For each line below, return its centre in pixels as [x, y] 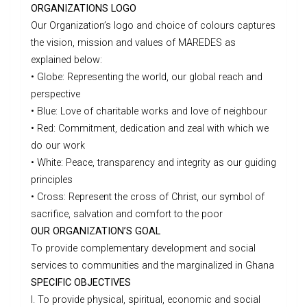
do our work [58, 146]
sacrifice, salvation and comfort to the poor [127, 214]
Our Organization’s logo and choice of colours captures [153, 26]
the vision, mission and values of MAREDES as [133, 43]
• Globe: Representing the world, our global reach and [147, 77]
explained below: [66, 60]
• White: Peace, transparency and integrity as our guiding [153, 163]
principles [52, 180]
